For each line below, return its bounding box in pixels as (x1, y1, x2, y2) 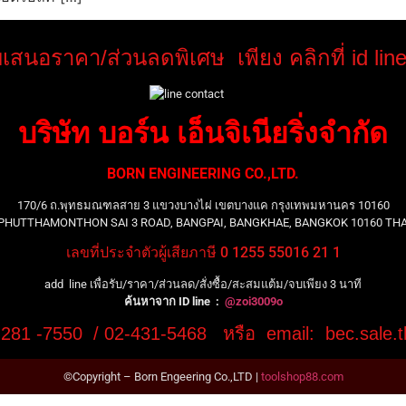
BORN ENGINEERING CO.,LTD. (107, 164, 299, 182)
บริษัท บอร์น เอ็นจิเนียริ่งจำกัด (18, 116, 388, 150)
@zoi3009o (224, 294, 283, 308)
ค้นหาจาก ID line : (123, 294, 225, 308)
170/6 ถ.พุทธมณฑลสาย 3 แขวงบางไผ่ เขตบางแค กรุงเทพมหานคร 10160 (16, 198, 390, 212)
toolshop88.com (260, 370, 343, 384)
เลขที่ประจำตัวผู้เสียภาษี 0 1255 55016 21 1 (65, 243, 341, 261)
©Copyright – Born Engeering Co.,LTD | (63, 370, 261, 384)
